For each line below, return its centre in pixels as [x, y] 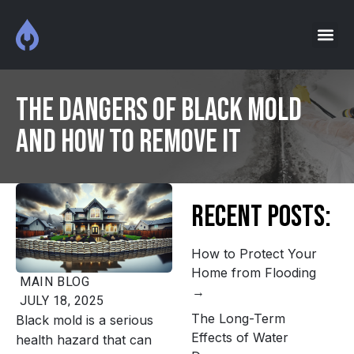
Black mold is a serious [85, 320]
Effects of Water [239, 337]
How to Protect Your [254, 254]
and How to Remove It [128, 142]
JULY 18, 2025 [62, 301]
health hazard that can [84, 340]
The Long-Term [238, 318]
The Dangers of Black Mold [159, 111]
